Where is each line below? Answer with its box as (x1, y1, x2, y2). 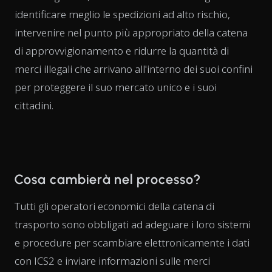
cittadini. (15, 98, 53, 112)
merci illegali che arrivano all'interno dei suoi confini (15, 61, 253, 76)
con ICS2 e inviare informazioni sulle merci (15, 253, 210, 268)
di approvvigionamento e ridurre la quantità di (15, 43, 229, 58)
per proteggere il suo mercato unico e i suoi (15, 80, 217, 94)
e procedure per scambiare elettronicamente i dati (15, 235, 250, 250)
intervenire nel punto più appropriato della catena (15, 25, 248, 39)
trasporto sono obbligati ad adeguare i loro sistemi (15, 217, 251, 231)
